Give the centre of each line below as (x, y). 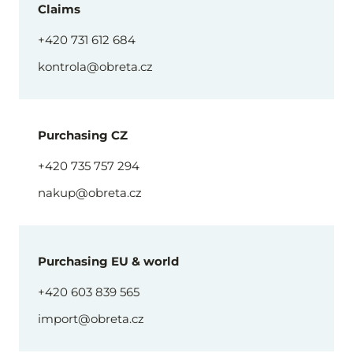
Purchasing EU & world (108, 261)
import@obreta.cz (91, 318)
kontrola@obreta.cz (95, 66)
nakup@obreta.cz (90, 192)
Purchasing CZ (83, 135)
